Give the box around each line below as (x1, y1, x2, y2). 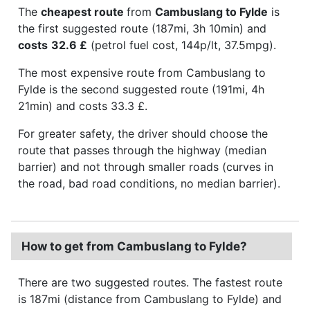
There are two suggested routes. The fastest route (18, 275, 282, 289)
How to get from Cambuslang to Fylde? (21, 239, 247, 253)
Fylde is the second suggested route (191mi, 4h (18, 82, 264, 96)
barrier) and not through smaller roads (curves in (18, 159, 273, 174)
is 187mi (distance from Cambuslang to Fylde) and (18, 291, 282, 306)
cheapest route (41, 4, 127, 19)
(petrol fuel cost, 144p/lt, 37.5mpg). (87, 37, 276, 52)
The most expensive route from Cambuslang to (18, 65, 266, 80)
